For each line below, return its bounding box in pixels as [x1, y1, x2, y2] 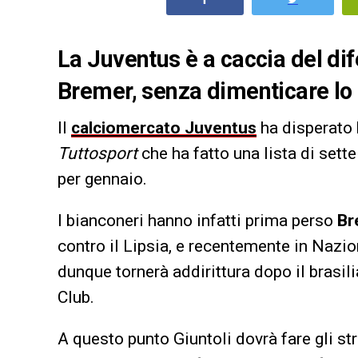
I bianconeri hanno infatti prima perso [58, 210, 337, 230]
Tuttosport [58, 143, 141, 163]
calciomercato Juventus [71, 117, 257, 137]
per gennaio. [58, 169, 147, 189]
